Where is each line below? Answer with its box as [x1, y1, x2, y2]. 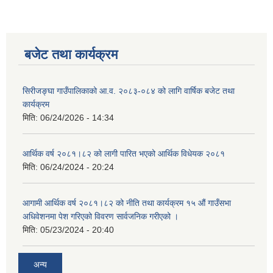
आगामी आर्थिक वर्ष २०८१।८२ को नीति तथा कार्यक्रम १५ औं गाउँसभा [23, 198, 231, 208]
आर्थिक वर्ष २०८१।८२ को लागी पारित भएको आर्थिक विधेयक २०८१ [23, 149, 225, 159]
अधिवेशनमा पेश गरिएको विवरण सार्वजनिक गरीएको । [23, 211, 179, 222]
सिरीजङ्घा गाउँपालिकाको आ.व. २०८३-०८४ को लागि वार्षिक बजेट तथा [23, 86, 235, 96]
